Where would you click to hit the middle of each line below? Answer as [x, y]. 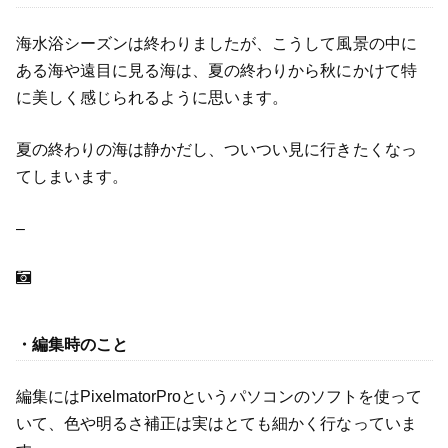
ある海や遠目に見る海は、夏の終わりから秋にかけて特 [216, 71]
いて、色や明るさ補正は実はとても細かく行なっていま [216, 424]
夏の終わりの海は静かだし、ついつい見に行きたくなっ [216, 149]
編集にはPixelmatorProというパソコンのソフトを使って [219, 397]
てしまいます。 [71, 176]
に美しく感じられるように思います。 [152, 98]
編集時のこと [79, 344]
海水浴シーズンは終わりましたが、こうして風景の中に [216, 44]
